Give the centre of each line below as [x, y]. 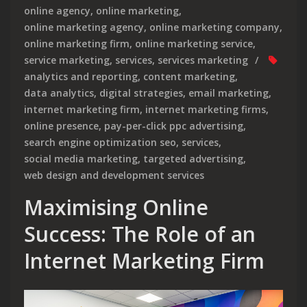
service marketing [67, 60]
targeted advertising [193, 158]
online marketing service [194, 43]
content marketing [189, 76]
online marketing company [214, 27]
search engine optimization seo [100, 142]
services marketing [203, 60]
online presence [61, 125]
